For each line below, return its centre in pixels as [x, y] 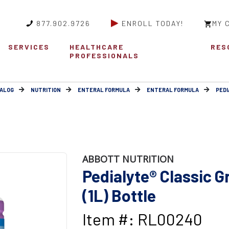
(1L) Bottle [119, 196]
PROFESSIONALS [105, 56]
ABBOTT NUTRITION [128, 159]
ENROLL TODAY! [153, 23]
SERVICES [29, 47]
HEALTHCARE [97, 47]
